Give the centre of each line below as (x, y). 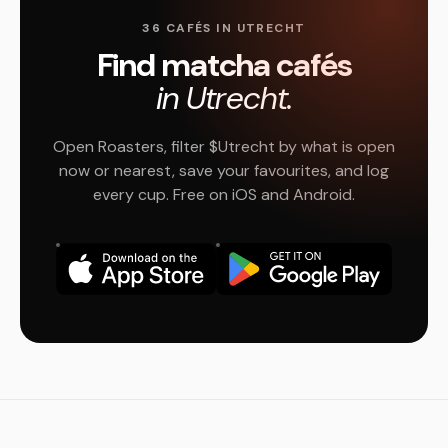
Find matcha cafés (224, 65)
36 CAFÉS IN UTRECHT (224, 28)
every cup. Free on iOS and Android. (224, 194)
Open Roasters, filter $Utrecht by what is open (224, 146)
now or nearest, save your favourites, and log (224, 170)
